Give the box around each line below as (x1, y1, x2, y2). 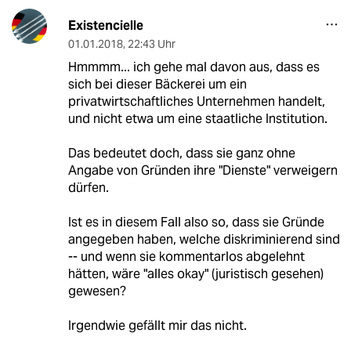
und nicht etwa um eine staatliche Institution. (67, 110, 327, 127)
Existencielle (67, 16, 143, 34)
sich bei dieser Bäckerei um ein (67, 75, 247, 92)
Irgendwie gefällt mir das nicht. (67, 317, 247, 334)
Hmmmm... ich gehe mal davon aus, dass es (67, 58, 320, 75)
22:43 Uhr (127, 36, 175, 51)
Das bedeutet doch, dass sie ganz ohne (67, 144, 295, 161)
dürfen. (67, 179, 109, 196)
